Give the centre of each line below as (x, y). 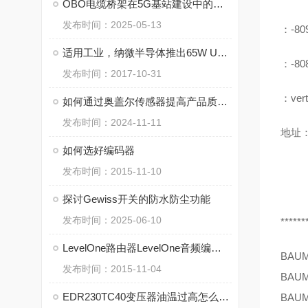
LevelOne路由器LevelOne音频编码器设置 (216, 248)
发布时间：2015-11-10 (112, 171)
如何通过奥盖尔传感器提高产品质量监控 (222, 101)
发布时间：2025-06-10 (112, 220)
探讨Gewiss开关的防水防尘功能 (136, 199)
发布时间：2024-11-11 (112, 122)
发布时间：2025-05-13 (112, 25)
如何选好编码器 (99, 150)
